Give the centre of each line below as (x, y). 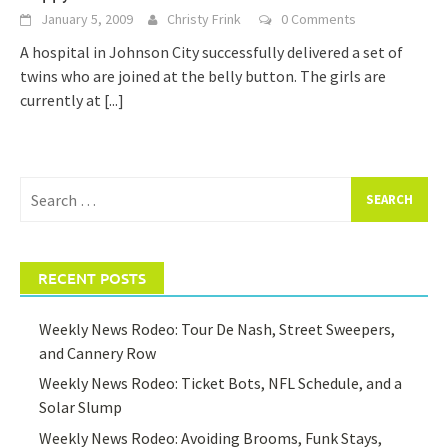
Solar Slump (81, 407)
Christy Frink (204, 19)
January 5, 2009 (87, 19)
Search (42, 188)
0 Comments (318, 19)
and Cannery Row (98, 353)
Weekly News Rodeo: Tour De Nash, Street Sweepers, (217, 329)
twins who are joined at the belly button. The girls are (203, 76)
